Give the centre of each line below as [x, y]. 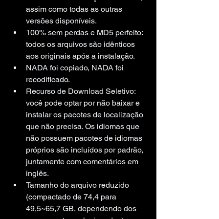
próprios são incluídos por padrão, [86, 150]
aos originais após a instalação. [80, 56]
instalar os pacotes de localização [86, 114]
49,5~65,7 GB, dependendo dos [82, 208]
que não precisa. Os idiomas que [84, 126]
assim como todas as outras [75, 9]
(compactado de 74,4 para [72, 197]
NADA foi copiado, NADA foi [76, 67]
